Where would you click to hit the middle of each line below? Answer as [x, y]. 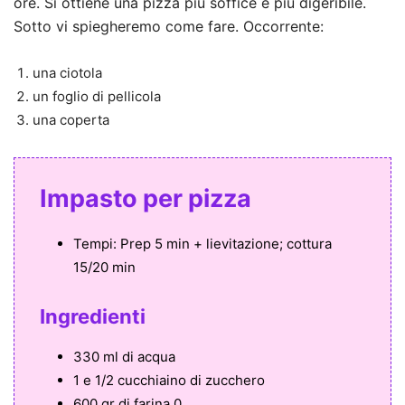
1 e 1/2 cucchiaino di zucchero [169, 381]
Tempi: [95, 244]
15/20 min [104, 268]
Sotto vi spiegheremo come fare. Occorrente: [169, 27]
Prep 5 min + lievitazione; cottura [224, 244]
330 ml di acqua [124, 357]
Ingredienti [93, 317]
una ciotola [67, 73]
